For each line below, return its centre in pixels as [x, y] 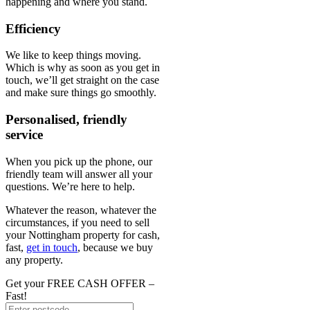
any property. [34, 259]
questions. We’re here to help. [70, 186]
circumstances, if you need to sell [77, 222]
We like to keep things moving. [73, 55]
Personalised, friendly [66, 120]
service [24, 135]
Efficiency [33, 28]
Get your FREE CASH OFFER [77, 283]
